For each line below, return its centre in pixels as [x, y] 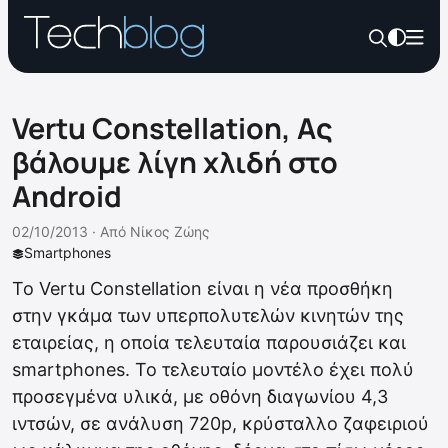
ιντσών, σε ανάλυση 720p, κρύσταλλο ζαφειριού [220, 423]
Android [67, 196]
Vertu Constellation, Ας [172, 128]
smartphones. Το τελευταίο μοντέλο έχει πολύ [213, 369]
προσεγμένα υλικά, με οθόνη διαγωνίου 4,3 [200, 396]
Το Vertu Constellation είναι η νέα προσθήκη [202, 288]
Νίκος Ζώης [170, 231]
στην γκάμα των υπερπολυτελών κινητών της [208, 315]
